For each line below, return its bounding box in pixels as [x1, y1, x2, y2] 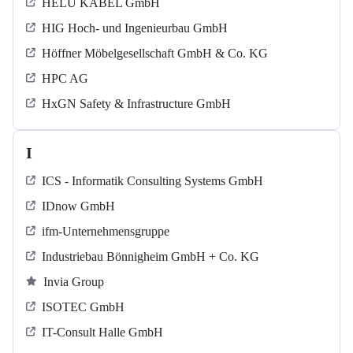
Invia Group [43, 275, 104, 289]
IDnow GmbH [42, 199, 115, 214]
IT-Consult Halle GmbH [42, 325, 163, 340]
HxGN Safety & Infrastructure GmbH [42, 97, 231, 111]
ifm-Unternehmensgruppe [42, 225, 169, 239]
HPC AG [42, 72, 88, 86]
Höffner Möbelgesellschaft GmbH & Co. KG [42, 46, 268, 61]
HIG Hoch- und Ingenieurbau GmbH [42, 21, 228, 35]
